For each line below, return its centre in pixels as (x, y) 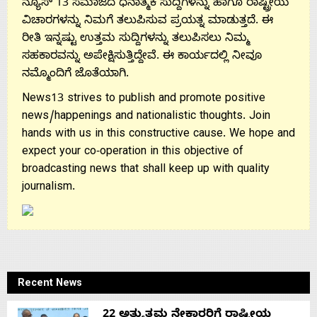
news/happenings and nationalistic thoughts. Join (146, 117)
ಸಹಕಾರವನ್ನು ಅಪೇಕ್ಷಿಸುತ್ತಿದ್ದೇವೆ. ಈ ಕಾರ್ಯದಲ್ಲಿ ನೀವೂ (142, 57)
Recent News (50, 285)
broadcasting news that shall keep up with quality (146, 170)
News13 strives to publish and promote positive (144, 99)
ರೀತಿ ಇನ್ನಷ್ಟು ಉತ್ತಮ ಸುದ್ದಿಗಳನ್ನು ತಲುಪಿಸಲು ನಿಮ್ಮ (136, 39)
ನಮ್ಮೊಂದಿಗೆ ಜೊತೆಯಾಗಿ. (75, 75)
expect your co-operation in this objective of (133, 152)
